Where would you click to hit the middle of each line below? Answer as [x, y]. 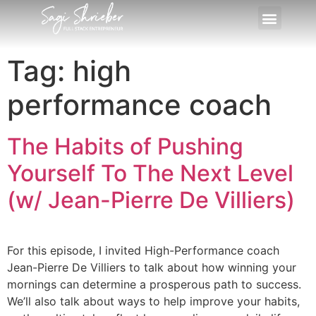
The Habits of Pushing [125, 146]
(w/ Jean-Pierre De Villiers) [151, 200]
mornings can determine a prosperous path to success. [154, 284]
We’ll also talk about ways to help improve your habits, [153, 301]
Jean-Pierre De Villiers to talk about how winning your [152, 267]
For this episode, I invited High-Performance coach [143, 250]
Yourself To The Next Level [150, 173]
